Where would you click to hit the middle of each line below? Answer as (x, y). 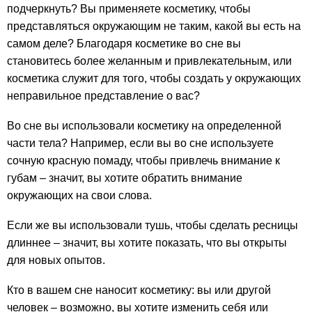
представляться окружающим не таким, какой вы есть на (154, 26)
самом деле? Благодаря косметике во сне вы (124, 44)
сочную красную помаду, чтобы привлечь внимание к (143, 161)
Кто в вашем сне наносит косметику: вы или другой (139, 290)
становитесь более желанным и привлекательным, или (149, 61)
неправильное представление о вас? (103, 96)
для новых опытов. (56, 260)
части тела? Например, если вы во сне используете (140, 143)
